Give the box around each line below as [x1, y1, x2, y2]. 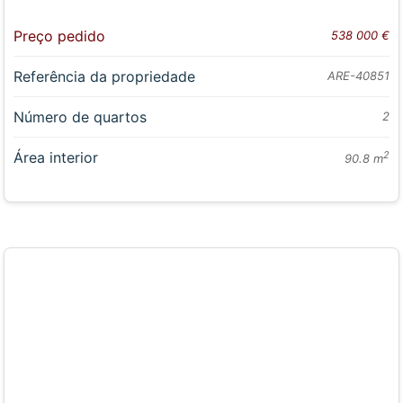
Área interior [13, 148, 99, 166]
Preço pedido [13, 26, 106, 45]
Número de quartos [13, 107, 148, 126]
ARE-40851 [327, 67, 390, 83]
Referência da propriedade [13, 67, 196, 85]
